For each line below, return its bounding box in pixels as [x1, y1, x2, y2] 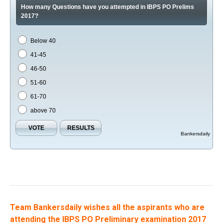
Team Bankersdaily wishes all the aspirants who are [10, 202, 205, 212]
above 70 [30, 107, 56, 114]
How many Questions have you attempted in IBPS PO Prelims [21, 3, 194, 10]
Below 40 [30, 37, 56, 44]
